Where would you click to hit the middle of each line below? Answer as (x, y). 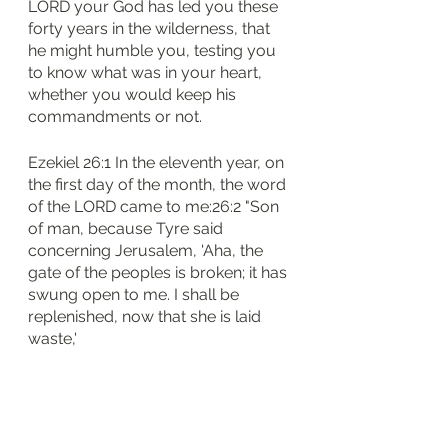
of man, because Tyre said (127, 228)
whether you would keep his (134, 94)
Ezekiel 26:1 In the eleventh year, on (158, 162)
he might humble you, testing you (154, 50)
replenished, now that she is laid (146, 316)
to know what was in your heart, (147, 72)
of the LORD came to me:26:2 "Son (155, 206)
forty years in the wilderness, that (151, 28)
